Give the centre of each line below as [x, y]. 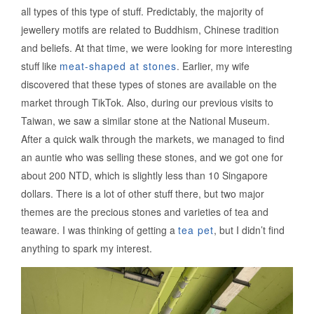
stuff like [40, 66]
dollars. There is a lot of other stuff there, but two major [143, 194]
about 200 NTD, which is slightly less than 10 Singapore [144, 176]
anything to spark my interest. [87, 248]
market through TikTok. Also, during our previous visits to [147, 103]
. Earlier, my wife [213, 66]
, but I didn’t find [249, 230]
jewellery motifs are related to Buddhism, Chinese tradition [150, 30]
